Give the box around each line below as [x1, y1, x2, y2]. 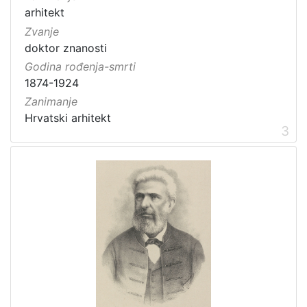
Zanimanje [25, 95, 77, 109]
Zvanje [25, 24, 59, 38]
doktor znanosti [25, 40, 107, 55]
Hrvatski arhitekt [25, 111, 111, 125]
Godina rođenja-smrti [25, 59, 136, 73]
